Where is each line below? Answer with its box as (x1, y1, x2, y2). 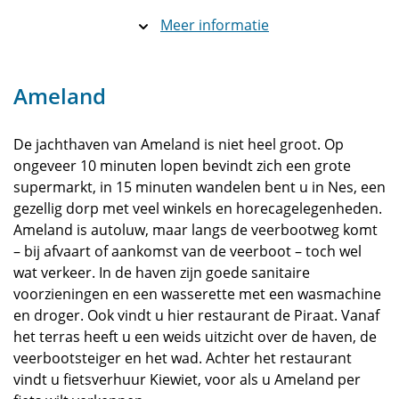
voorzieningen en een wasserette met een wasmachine (13, 284, 381, 304)
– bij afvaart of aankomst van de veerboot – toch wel (13, 241, 362, 261)
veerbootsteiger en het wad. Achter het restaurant (13, 348, 352, 368)
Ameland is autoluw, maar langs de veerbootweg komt (13, 220, 378, 240)
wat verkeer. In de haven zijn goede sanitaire (13, 263, 310, 282)
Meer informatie (160, 15, 269, 36)
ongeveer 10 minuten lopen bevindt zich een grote (13, 156, 351, 175)
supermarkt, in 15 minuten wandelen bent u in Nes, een (13, 177, 386, 197)
